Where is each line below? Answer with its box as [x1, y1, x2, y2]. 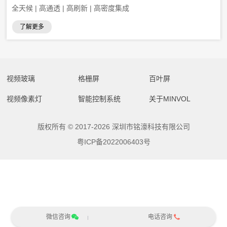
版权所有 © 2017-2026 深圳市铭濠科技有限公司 [37, 123, 190, 131]
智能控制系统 [78, 95, 121, 103]
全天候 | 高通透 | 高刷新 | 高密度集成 [12, 4, 130, 13]
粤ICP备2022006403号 [77, 138, 150, 146]
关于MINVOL [149, 95, 191, 103]
